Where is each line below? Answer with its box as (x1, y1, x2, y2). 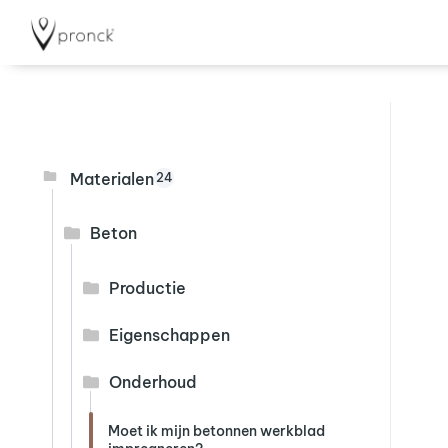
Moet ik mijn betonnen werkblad (108, 421, 325, 440)
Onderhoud (109, 371, 197, 392)
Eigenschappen (109, 324, 230, 345)
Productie (109, 277, 186, 298)
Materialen (70, 168, 154, 189)
